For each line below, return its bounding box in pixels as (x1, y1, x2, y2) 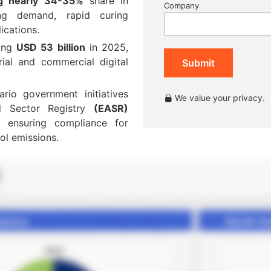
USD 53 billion (16, 41, 85, 53)
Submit (182, 56, 215, 69)
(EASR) (94, 102, 128, 114)
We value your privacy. (172, 92, 265, 103)
